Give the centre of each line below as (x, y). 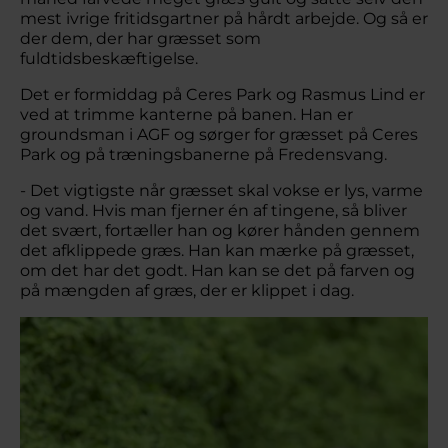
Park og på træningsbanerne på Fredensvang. (203, 154)
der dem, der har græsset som (140, 38)
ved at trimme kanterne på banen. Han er (186, 114)
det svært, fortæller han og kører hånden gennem (220, 230)
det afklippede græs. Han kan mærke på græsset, (217, 250)
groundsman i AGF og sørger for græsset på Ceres (219, 134)
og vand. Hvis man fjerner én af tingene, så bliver (213, 210)
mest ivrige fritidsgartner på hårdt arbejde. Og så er (224, 18)
